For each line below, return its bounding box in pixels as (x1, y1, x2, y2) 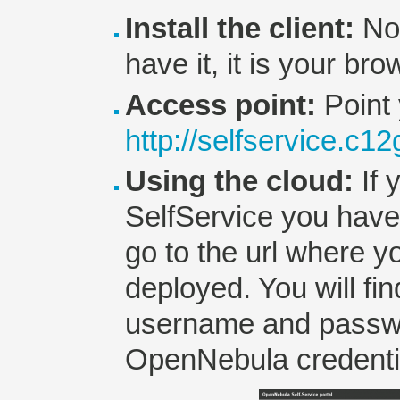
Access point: (125, 88, 316, 121)
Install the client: (125, 12, 354, 46)
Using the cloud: (125, 164, 354, 197)
